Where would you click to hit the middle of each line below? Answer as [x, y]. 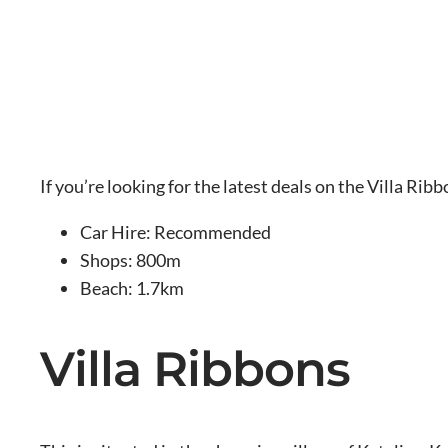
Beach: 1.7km [132, 288]
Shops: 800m [130, 260]
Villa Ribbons [195, 368]
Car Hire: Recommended [175, 232]
